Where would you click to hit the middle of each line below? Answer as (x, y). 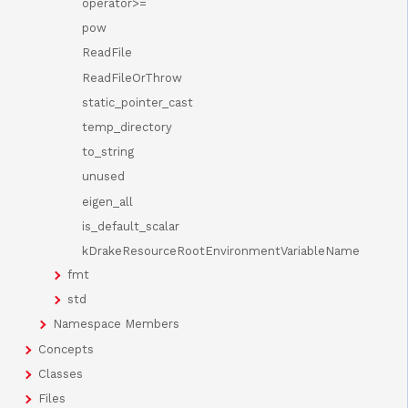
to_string (108, 152)
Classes (61, 373)
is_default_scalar (131, 226)
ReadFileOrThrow (132, 77)
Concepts (66, 349)
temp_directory (127, 127)
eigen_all (107, 201)
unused (103, 177)
